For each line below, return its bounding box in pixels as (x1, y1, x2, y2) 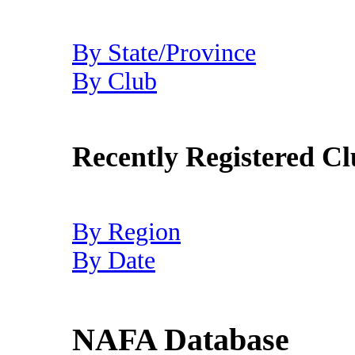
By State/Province (72, 39, 256, 67)
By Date (72, 246, 155, 275)
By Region (72, 218, 181, 246)
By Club (72, 67, 157, 96)
